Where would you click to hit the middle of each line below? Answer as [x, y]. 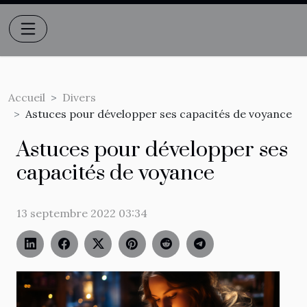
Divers [79, 97]
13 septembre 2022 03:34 [82, 213]
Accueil [27, 97]
